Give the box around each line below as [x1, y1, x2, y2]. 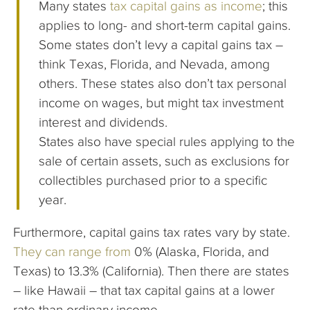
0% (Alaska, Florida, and [131, 244, 269, 259]
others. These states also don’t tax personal [39, 75, 287, 91]
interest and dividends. [39, 114, 172, 129]
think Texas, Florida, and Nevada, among [39, 56, 271, 71]
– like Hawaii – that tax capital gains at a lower [13, 282, 275, 298]
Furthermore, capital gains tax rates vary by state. [13, 224, 290, 239]
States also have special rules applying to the [39, 134, 295, 149]
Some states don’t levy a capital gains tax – [39, 37, 284, 52]
